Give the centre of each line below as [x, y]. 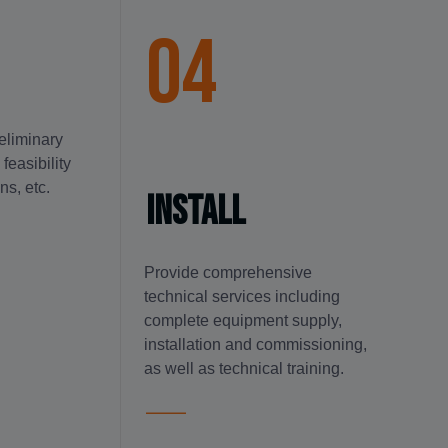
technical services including [242, 296]
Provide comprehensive [228, 272]
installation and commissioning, [256, 344]
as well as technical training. [244, 368]
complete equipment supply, [243, 320]
